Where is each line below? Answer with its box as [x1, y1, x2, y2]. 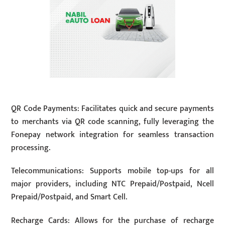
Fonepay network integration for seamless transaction [11, 128, 214, 142]
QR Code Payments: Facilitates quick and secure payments [11, 101, 214, 116]
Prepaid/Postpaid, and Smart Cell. [11, 190, 128, 204]
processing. [11, 141, 51, 155]
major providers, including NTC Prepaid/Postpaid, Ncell [11, 177, 214, 191]
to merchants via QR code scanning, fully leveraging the [11, 115, 214, 129]
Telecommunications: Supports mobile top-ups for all [11, 164, 214, 178]
